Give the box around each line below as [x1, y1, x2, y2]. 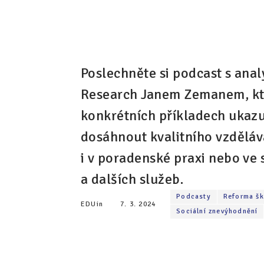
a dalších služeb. [81, 170, 184, 188]
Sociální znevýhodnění [176, 207, 258, 216]
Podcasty [176, 192, 211, 201]
